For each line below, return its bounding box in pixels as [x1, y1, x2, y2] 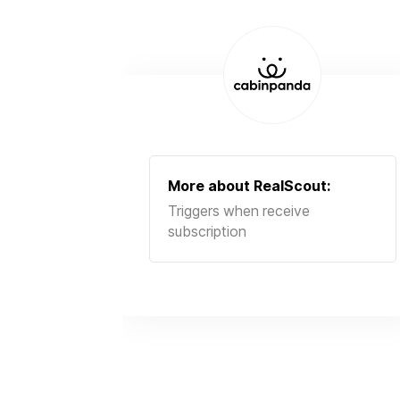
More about [168, 177, 254, 195]
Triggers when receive [168, 202, 310, 220]
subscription [168, 222, 246, 240]
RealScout [254, 177, 327, 195]
